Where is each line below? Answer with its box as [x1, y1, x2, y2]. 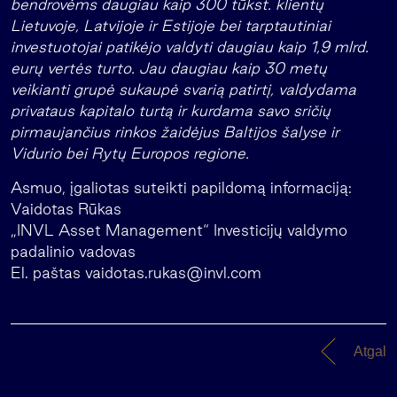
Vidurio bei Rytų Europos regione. [11, 144, 249, 161]
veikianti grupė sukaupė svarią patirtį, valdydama [11, 81, 356, 97]
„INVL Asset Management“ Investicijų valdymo [11, 222, 347, 238]
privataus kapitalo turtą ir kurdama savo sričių [11, 102, 331, 119]
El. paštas [11, 264, 85, 281]
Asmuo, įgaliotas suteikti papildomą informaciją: [11, 179, 352, 196]
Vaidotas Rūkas [11, 200, 121, 217]
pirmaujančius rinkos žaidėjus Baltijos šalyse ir [11, 123, 339, 140]
